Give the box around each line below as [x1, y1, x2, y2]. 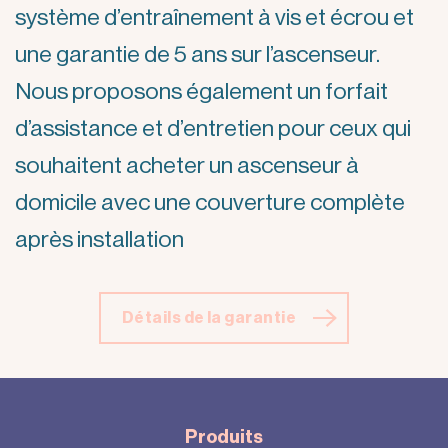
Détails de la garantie [121, 310, 297, 327]
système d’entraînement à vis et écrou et [15, 5, 414, 29]
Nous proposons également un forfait [15, 79, 388, 103]
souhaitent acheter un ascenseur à [15, 153, 359, 177]
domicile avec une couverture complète [15, 190, 405, 214]
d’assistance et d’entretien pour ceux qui [15, 116, 411, 140]
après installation [15, 227, 184, 251]
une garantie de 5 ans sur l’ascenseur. [15, 42, 380, 66]
